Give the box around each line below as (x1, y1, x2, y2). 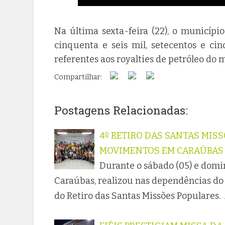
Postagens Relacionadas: (54, 102, 188, 118)
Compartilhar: (54, 72, 105, 81)
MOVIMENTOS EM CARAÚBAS (99, 145, 224, 156)
